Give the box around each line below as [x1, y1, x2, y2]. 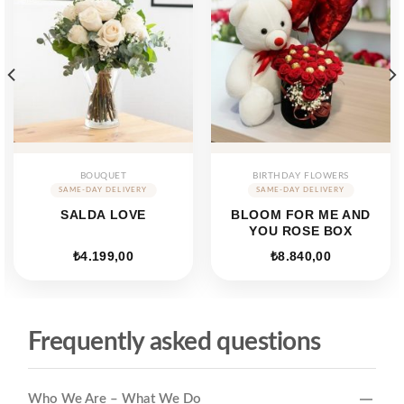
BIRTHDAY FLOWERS [252, 170, 349, 180]
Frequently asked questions [28, 328, 321, 354]
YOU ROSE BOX [249, 224, 353, 239]
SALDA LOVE [60, 207, 146, 223]
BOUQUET [79, 170, 127, 180]
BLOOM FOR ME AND [231, 207, 371, 223]
